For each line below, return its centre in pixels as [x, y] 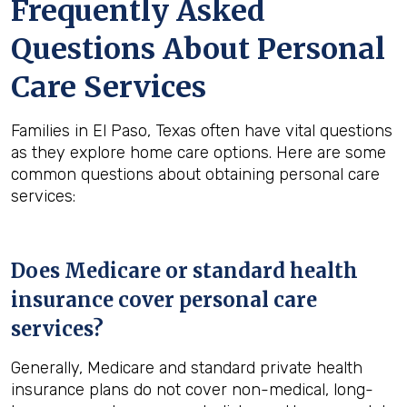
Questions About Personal [198, 49]
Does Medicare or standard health [184, 271]
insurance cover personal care [164, 300]
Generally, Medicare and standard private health [187, 368]
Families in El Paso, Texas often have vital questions [202, 131]
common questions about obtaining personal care [195, 174]
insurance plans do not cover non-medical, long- [192, 390]
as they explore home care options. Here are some [199, 153]
